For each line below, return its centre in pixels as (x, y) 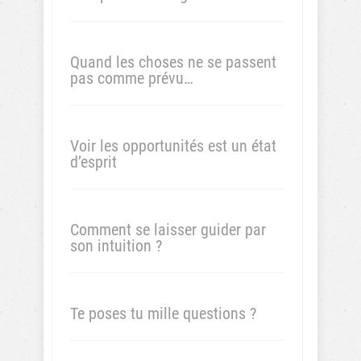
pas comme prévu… (132, 78)
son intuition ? (116, 246)
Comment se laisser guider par (168, 230)
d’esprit (93, 162)
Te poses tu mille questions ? (163, 313)
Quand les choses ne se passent (173, 62)
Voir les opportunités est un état (173, 146)
